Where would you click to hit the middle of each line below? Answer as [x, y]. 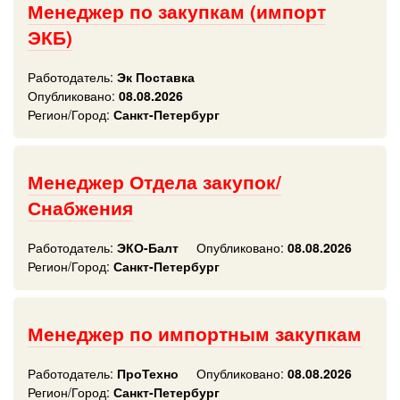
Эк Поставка [154, 77]
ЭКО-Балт [146, 247]
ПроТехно [146, 373]
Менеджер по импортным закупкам [195, 333]
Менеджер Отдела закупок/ [154, 182]
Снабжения [80, 208]
